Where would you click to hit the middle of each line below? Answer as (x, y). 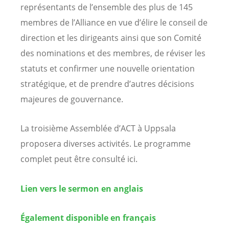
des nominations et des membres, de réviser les (113, 53)
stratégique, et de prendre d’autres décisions (107, 84)
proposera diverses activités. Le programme (106, 144)
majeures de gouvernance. (72, 99)
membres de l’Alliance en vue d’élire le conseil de (114, 23)
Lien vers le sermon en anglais (82, 188)
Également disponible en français (88, 217)
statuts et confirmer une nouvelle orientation (108, 69)
